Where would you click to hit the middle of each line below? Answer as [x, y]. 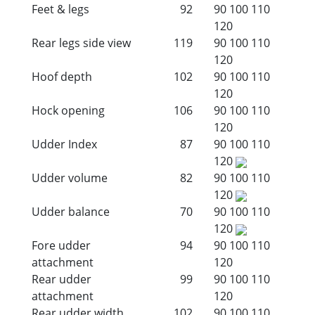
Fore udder [61, 245]
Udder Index [64, 144]
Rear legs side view [81, 43]
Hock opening [68, 110]
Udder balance [71, 211]
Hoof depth [62, 76]
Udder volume [70, 178]
